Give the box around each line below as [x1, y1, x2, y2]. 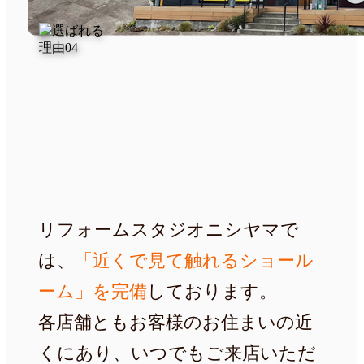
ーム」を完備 [37, 280, 147, 301]
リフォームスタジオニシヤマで [37, 219, 299, 240]
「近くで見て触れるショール [74, 249, 314, 271]
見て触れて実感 [37, 93, 211, 129]
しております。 [146, 280, 277, 301]
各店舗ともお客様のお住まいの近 [37, 311, 313, 332]
